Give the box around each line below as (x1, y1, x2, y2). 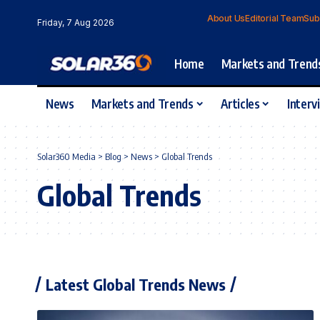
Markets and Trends (91, 96, 194, 112)
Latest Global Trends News (46, 274, 226, 294)
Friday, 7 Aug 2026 (37, 16, 114, 28)
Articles (221, 96, 260, 112)
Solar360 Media (37, 150, 96, 162)
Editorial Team (245, 13, 304, 24)
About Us (206, 13, 246, 24)
